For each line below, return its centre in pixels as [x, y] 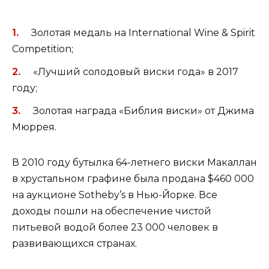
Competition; [43, 49]
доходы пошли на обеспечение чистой [112, 211]
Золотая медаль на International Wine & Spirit [143, 33]
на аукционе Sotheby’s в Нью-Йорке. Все [115, 195]
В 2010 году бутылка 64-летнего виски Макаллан [134, 163]
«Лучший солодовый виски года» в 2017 [135, 72]
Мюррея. [34, 127]
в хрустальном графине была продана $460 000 [133, 179]
